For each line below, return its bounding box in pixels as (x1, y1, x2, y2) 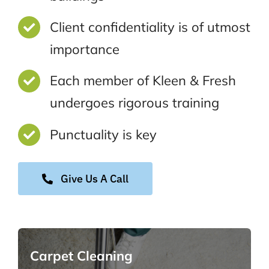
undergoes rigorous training (49, 94, 219, 112)
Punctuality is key (49, 125, 157, 143)
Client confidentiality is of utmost (49, 18, 250, 35)
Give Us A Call (60, 172, 128, 186)
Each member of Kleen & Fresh (49, 72, 236, 89)
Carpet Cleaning (30, 247, 133, 265)
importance (49, 40, 119, 58)
